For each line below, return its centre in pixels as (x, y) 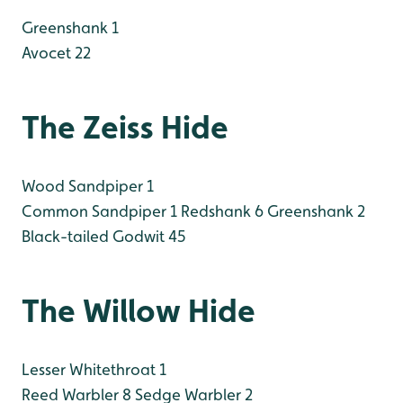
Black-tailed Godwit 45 (104, 236)
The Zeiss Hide (125, 126)
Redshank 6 (220, 210)
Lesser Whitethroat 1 (94, 369)
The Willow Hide (139, 310)
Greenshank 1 (70, 27)
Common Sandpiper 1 (99, 210)
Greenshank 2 (314, 210)
